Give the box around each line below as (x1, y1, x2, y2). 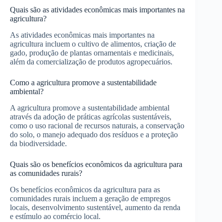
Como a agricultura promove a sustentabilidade (10, 78, 157, 87)
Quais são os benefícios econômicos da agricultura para (10, 160, 182, 168)
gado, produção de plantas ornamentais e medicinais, (10, 49, 174, 57)
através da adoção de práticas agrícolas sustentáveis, (10, 112, 171, 121)
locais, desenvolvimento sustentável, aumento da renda (10, 203, 180, 212)
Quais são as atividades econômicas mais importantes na (10, 5, 185, 14)
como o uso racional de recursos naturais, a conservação (10, 121, 184, 130)
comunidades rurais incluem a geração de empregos (10, 194, 170, 203)
